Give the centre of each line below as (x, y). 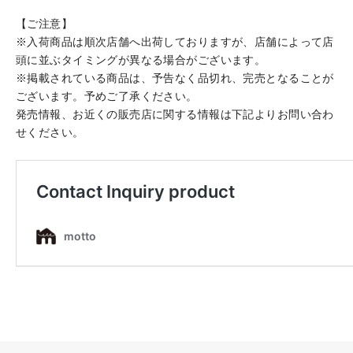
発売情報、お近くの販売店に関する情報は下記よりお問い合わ (175, 114)
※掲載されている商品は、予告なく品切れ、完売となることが (175, 78)
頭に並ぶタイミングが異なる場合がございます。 (141, 59)
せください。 (50, 132)
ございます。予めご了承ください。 (107, 96)
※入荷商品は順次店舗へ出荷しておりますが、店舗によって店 (175, 41)
